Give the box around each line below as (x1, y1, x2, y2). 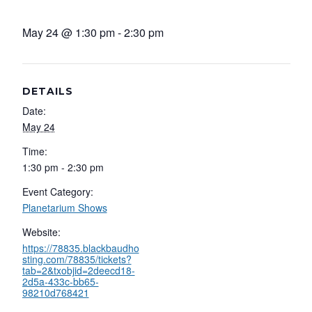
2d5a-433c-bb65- (22, 274, 99, 289)
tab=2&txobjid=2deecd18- (22, 263, 135, 278)
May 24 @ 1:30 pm (22, 24, 115, 41)
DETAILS (22, 85, 73, 98)
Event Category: (22, 185, 93, 199)
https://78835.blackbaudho (22, 241, 139, 256)
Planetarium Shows (22, 201, 107, 215)
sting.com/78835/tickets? (22, 252, 132, 267)
